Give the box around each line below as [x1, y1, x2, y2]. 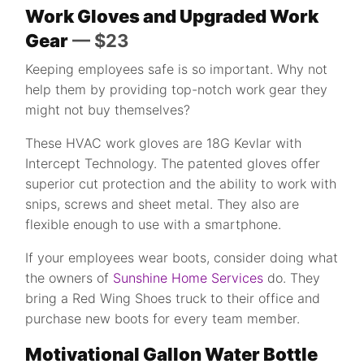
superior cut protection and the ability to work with [25, 175, 337, 192]
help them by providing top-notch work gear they [25, 81, 328, 97]
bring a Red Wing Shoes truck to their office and [25, 290, 321, 306]
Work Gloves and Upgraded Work [25, 6, 319, 27]
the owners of [25, 270, 114, 286]
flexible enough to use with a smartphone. [25, 216, 282, 232]
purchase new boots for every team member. [25, 310, 301, 327]
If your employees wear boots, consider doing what [25, 249, 339, 266]
